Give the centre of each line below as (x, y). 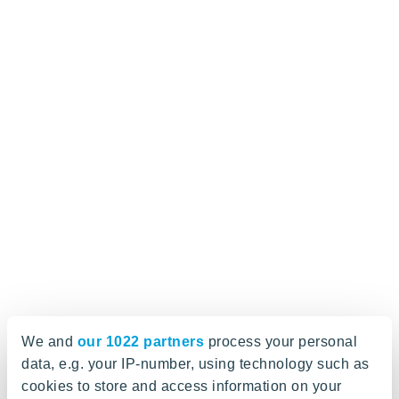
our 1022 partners (140, 342)
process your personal (281, 342)
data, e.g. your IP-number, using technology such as (195, 364)
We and (49, 342)
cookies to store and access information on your (182, 386)
